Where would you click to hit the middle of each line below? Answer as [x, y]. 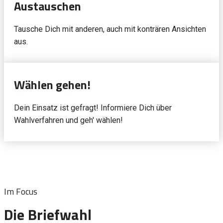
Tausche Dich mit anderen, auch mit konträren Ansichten [110, 29]
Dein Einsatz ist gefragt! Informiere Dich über [93, 108]
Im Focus [21, 191]
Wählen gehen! [52, 85]
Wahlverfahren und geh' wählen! [68, 120]
